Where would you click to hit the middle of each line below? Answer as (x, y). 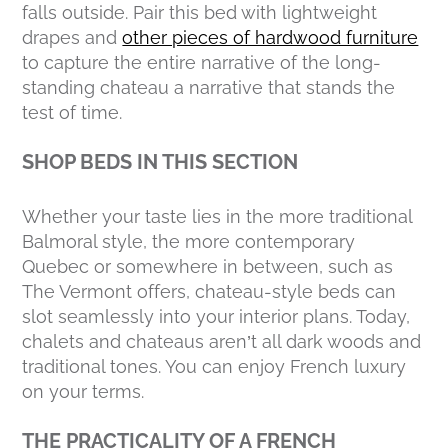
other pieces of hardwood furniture (270, 38)
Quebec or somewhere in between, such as (208, 267)
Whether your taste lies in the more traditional (217, 217)
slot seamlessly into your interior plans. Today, (216, 317)
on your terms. (83, 392)
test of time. (72, 113)
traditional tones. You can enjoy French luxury (214, 367)
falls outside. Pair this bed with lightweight (200, 13)
